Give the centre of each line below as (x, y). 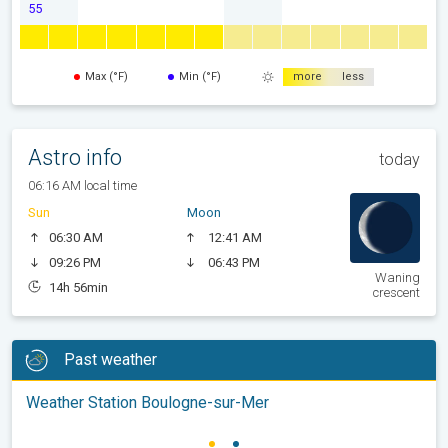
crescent (396, 292)
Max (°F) (106, 77)
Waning (397, 277)
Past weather (110, 360)
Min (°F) (200, 77)
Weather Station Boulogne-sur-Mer (147, 402)
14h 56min (78, 287)
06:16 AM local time (82, 185)
